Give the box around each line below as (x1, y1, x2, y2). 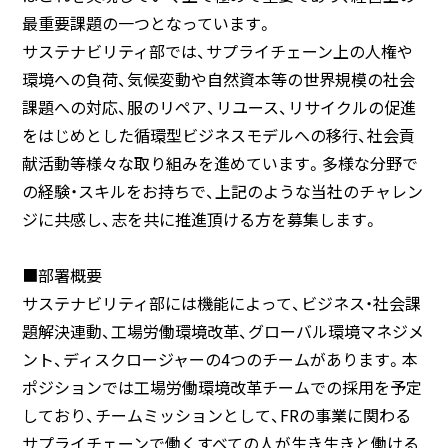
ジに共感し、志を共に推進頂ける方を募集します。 (22, 207, 379, 231)
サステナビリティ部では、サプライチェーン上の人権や (22, 39, 413, 63)
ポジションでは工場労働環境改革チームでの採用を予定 (22, 375, 422, 399)
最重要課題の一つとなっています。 (22, 11, 273, 35)
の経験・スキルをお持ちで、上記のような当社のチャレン (22, 179, 423, 203)
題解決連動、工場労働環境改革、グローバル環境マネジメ (22, 319, 424, 343)
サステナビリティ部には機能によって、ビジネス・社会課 (22, 291, 421, 315)
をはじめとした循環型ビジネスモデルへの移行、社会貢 (22, 123, 415, 147)
